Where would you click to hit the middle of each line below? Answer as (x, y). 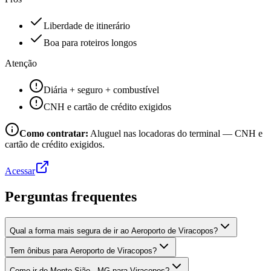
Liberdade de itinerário (87, 26)
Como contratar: (54, 134)
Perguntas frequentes (71, 197)
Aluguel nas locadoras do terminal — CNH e (176, 134)
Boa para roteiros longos (90, 43)
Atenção (21, 64)
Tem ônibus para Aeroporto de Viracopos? (83, 250)
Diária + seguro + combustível (101, 90)
